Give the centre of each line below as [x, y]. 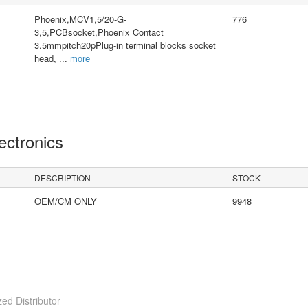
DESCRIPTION [63, 178]
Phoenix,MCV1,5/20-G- [80, 19]
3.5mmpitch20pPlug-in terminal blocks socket [125, 45]
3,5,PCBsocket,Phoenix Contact [99, 32]
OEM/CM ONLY [65, 201]
